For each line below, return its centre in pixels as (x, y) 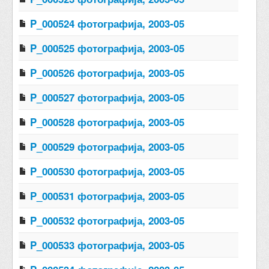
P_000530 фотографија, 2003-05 (107, 171)
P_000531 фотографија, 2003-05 (107, 195)
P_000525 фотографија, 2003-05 (107, 48)
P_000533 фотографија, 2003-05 (107, 245)
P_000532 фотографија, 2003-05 (107, 220)
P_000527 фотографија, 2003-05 (107, 97)
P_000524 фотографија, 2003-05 (107, 23)
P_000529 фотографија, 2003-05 (107, 146)
